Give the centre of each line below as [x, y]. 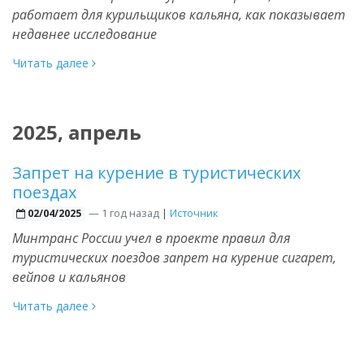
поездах [44, 192]
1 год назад [130, 212]
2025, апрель [77, 132]
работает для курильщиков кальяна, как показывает [179, 14]
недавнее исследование [84, 34]
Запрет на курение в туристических [156, 172]
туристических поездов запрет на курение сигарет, [174, 257]
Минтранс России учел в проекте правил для [151, 238]
